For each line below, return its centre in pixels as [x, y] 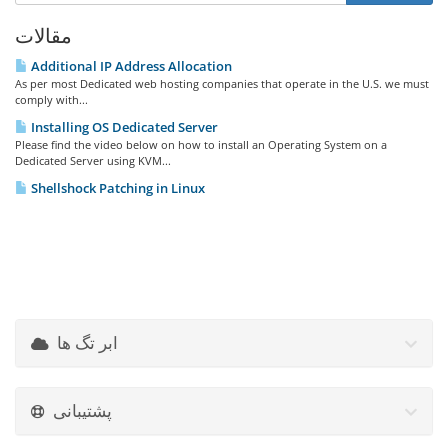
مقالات [43, 36]
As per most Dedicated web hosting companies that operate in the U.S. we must [222, 83]
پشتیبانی [82, 410]
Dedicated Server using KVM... [93, 160]
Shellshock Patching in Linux [116, 188]
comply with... [51, 99]
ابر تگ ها [87, 342]
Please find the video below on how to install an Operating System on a [201, 144]
